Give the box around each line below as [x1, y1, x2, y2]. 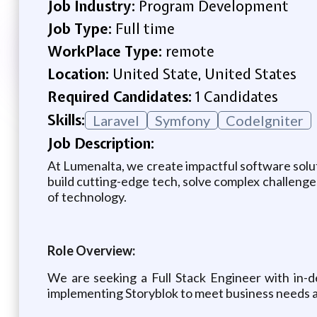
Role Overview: [47, 242, 135, 258]
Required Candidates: [47, 86, 195, 106]
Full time [115, 18, 175, 38]
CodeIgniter [225, 111, 304, 129]
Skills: [47, 110, 85, 129]
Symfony [154, 111, 210, 129]
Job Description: [47, 133, 154, 153]
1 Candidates [195, 86, 278, 106]
